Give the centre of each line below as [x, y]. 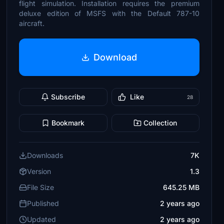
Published [43, 203]
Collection [160, 123]
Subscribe [68, 97]
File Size [41, 187]
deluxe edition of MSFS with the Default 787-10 [109, 13]
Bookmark [68, 123]
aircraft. [32, 23]
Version [39, 171]
